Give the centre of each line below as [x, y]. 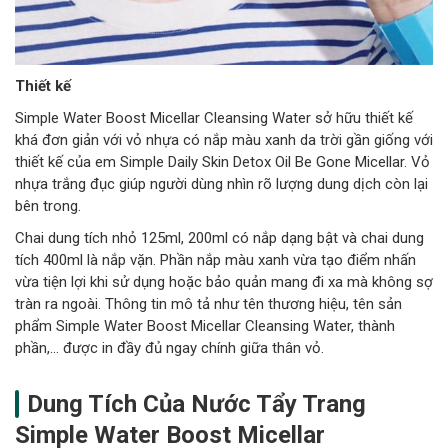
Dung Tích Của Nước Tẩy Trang [196, 403]
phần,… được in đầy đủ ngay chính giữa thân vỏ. [169, 347]
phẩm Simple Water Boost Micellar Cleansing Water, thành [205, 325]
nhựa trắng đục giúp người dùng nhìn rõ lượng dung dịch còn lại [221, 183]
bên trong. [48, 205]
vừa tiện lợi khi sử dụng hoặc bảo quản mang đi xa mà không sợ [224, 281]
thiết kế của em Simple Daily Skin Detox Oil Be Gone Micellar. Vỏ [222, 161]
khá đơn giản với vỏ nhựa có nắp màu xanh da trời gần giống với [224, 139]
